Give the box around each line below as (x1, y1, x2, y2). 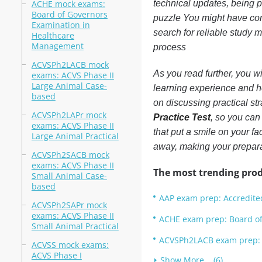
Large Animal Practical (31, 130, 119, 142)
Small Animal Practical (31, 220, 119, 232)
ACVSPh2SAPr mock (31, 199, 107, 211)
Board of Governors (31, 9, 108, 20)
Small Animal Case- (31, 170, 107, 181)
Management (31, 40, 84, 51)
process (153, 42, 186, 52)
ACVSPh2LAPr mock (31, 109, 106, 120)
